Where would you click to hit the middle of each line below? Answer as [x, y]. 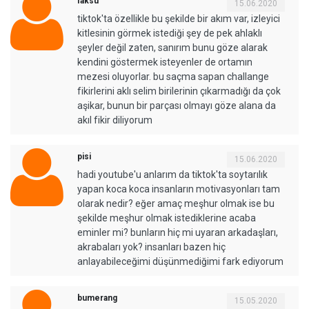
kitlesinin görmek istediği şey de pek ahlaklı [170, 33]
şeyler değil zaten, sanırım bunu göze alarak [172, 48]
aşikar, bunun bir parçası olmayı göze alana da [177, 106]
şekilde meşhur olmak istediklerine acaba [167, 218]
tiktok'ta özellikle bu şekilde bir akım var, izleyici [179, 19]
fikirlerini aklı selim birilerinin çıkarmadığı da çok [179, 91]
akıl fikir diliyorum [115, 120]
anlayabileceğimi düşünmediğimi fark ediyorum [180, 262]
